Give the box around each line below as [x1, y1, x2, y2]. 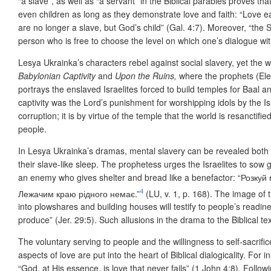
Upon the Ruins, [115, 69, 179, 82]
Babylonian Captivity [18, 69, 96, 82]
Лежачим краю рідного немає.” [18, 187, 140, 200]
